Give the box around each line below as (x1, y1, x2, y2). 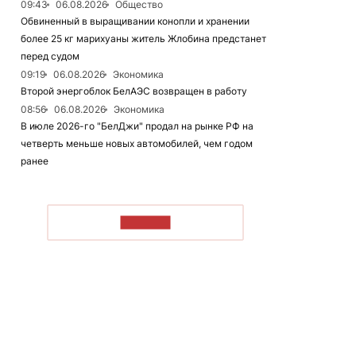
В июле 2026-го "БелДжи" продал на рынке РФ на (21, 120, 253, 132)
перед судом (21, 50, 79, 62)
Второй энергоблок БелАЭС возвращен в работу (21, 85, 247, 97)
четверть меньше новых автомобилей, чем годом (21, 137, 253, 149)
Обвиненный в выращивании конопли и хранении (21, 15, 250, 27)
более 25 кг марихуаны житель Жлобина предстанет (21, 33, 266, 44)
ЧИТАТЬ (120, 215, 171, 229)
